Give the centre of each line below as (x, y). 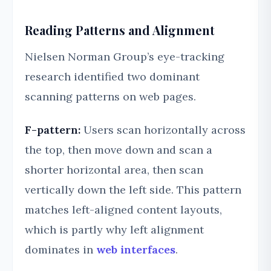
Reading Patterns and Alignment (120, 30)
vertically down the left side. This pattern (133, 190)
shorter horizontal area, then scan (114, 170)
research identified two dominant (112, 77)
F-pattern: (53, 130)
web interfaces (136, 250)
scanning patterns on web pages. (110, 97)
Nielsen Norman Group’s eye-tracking (125, 57)
